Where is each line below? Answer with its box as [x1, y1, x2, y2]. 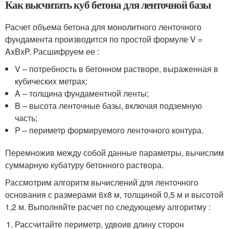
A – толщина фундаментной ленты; [15, 87, 149, 99]
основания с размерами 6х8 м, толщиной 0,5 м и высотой [5, 188, 223, 200]
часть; [15, 111, 38, 124]
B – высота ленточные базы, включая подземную [15, 99, 202, 111]
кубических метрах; [15, 75, 88, 87]
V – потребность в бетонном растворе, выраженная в [15, 62, 219, 75]
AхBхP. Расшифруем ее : [5, 45, 99, 57]
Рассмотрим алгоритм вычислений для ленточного [5, 176, 198, 188]
